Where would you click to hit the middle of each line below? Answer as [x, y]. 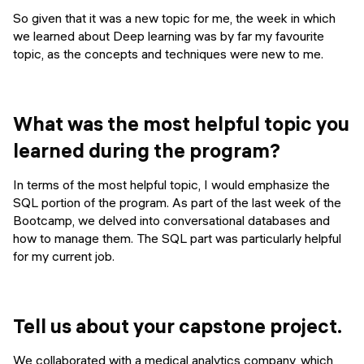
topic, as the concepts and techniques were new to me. [168, 54]
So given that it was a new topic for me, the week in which [174, 18]
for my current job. [64, 256]
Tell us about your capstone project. [178, 325]
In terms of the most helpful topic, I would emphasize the [171, 185]
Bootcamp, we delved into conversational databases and [171, 221]
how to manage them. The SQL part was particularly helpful [177, 238]
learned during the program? [147, 150]
